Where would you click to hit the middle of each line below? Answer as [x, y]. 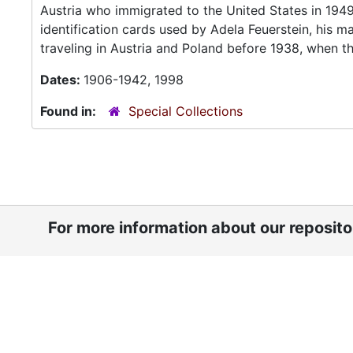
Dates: [62, 80]
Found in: [70, 111]
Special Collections [186, 111]
